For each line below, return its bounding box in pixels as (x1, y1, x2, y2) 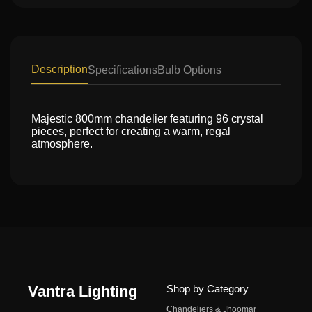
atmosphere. (31, 138, 93, 150)
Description (31, 63, 88, 75)
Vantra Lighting (28, 283, 137, 300)
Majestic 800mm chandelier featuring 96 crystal (31, 113, 263, 125)
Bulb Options (157, 64, 221, 76)
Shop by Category (166, 283, 249, 295)
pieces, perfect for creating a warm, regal (31, 125, 231, 137)
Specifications (88, 64, 157, 76)
